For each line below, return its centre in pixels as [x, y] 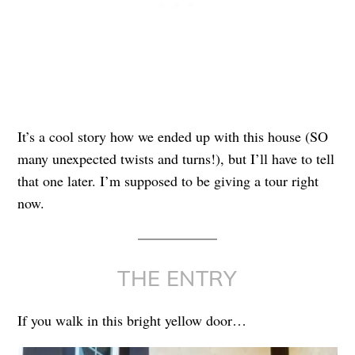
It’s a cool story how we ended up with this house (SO [173, 137]
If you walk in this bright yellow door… [132, 321]
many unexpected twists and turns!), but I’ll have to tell [176, 159]
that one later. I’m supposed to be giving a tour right [168, 181]
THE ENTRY [177, 279]
